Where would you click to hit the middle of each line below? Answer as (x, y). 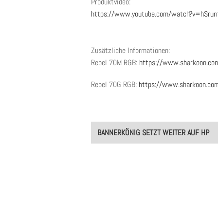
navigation (113, 140)
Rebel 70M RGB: (115, 63)
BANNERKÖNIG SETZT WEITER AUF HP (154, 133)
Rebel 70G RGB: (115, 84)
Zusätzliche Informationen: (130, 50)
